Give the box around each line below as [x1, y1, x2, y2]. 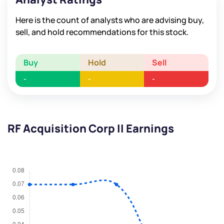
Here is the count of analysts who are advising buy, [15, 14, 204, 26]
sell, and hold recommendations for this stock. [15, 26, 188, 38]
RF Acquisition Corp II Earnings [7, 121, 174, 136]
